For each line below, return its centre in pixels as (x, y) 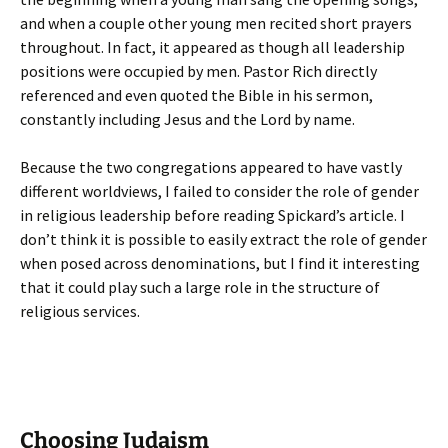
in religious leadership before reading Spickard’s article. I (212, 215)
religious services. (80, 311)
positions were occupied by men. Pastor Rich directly (198, 71)
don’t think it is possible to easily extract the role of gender (223, 239)
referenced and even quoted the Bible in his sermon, (196, 95)
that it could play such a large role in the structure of (200, 287)
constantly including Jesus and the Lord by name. (187, 119)
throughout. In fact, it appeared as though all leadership (212, 47)
